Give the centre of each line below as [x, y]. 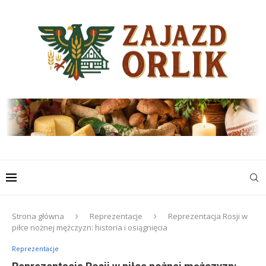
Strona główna [38, 216]
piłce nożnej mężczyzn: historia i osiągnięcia [90, 227]
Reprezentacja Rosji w [208, 216]
